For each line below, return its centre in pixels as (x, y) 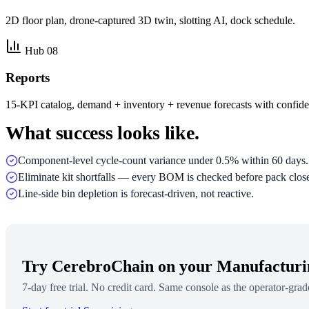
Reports (28, 78)
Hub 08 (41, 51)
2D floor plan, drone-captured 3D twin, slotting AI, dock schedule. (150, 21)
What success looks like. (102, 132)
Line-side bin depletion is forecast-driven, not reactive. (136, 193)
